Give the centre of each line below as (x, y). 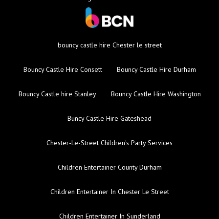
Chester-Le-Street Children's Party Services (109, 143)
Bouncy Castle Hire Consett (63, 70)
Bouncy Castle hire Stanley (57, 94)
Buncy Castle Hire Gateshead (109, 119)
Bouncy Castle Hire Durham (156, 70)
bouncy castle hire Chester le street (109, 45)
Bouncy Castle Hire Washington (156, 94)
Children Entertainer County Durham (109, 167)
